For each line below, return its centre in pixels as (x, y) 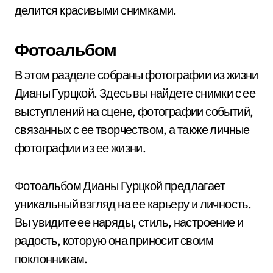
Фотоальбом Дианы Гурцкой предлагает (120, 186)
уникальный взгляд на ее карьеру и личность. (133, 204)
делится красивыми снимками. (96, 10)
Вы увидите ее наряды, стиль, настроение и (129, 222)
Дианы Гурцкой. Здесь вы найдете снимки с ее (135, 93)
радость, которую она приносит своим (114, 240)
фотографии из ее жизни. (80, 148)
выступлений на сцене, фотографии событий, (134, 111)
